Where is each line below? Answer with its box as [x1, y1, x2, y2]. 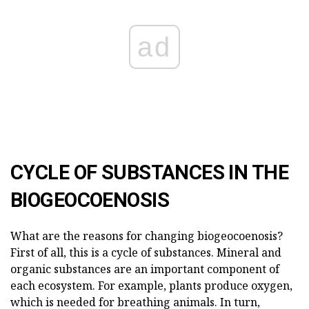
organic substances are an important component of [10, 261, 279, 277]
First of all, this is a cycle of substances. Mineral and [10, 245, 281, 261]
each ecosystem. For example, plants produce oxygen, [10, 278, 292, 294]
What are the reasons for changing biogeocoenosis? [10, 228, 283, 244]
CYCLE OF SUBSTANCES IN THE [10, 161, 289, 185]
